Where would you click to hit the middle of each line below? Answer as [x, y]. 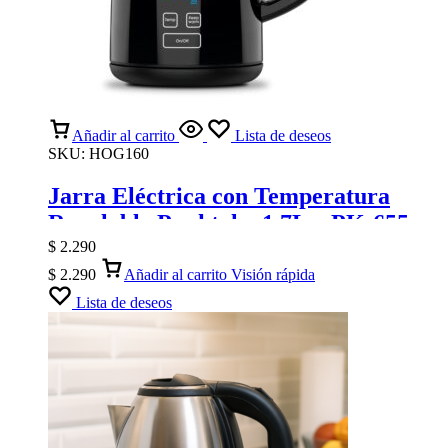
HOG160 [119, 153]
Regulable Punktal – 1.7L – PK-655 [228, 222]
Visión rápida [273, 275]
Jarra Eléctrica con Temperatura [219, 195]
